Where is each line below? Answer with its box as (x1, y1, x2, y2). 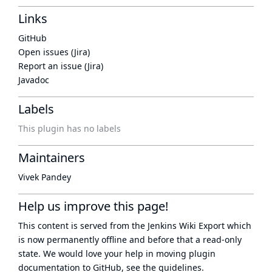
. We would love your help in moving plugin (38, 248, 216, 259)
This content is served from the (18, 220, 148, 231)
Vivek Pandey (18, 171, 71, 183)
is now (18, 234, 47, 245)
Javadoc (18, 74, 49, 86)
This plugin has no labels (18, 123, 121, 134)
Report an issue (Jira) (18, 60, 103, 72)
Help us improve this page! (18, 198, 168, 214)
